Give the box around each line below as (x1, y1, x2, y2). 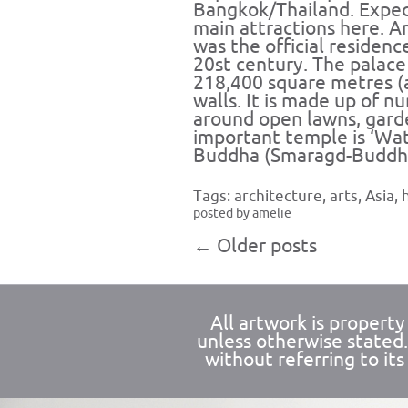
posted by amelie (193, 207, 291, 220)
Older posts (212, 236, 317, 256)
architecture (234, 189, 322, 204)
